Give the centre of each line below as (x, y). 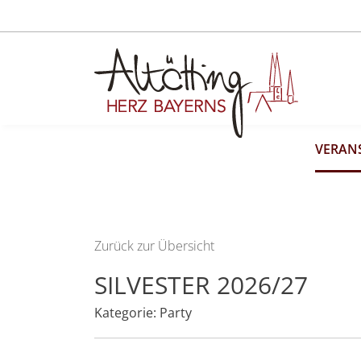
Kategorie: (127, 313)
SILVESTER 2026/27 (201, 285)
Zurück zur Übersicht (154, 246)
